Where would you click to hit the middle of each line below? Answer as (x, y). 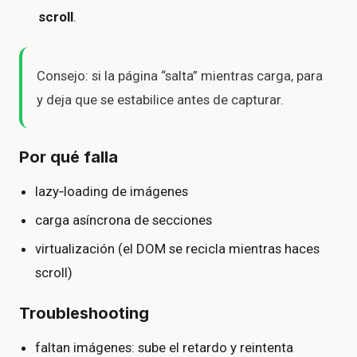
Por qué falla (69, 157)
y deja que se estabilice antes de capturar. (161, 100)
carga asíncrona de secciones (124, 220)
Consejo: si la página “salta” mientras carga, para (180, 76)
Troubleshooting (84, 313)
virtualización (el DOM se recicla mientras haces (178, 248)
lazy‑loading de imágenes (112, 192)
